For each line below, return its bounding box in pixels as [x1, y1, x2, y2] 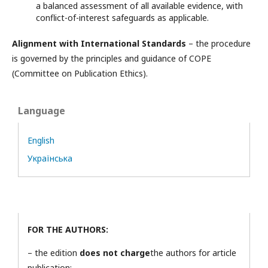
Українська [28, 153, 72, 164]
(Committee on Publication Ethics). [12, 68, 148, 79]
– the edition [28, 247, 77, 258]
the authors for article [150, 247, 236, 258]
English [28, 135, 54, 146]
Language [18, 104, 65, 117]
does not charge [77, 247, 150, 258]
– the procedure [186, 38, 251, 49]
